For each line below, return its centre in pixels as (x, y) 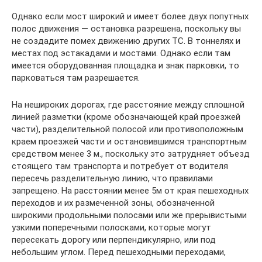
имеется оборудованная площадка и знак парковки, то (125, 65)
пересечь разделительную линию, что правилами (112, 178)
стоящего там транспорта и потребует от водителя (120, 166)
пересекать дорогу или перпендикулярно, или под (114, 239)
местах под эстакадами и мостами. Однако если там (121, 53)
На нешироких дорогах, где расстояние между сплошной (128, 104)
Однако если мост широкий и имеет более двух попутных (130, 16)
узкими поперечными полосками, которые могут (111, 227)
